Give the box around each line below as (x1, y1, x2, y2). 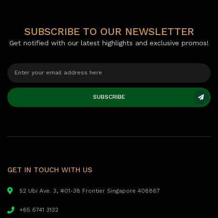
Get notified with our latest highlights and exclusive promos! (9, 40, 209, 47)
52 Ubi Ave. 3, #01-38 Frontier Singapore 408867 (19, 188, 160, 194)
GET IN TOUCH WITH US (7, 167, 92, 174)
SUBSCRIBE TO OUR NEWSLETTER (24, 27, 194, 37)
